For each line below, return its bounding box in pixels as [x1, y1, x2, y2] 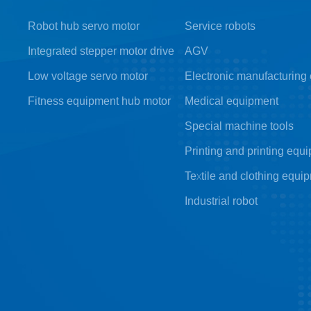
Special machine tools [184, 118, 294, 133]
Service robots [184, 18, 255, 33]
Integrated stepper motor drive [28, 43, 174, 58]
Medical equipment [184, 93, 278, 108]
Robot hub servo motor [28, 18, 140, 33]
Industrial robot [184, 193, 258, 208]
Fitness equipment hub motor [28, 93, 171, 108]
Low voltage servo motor [28, 68, 148, 83]
